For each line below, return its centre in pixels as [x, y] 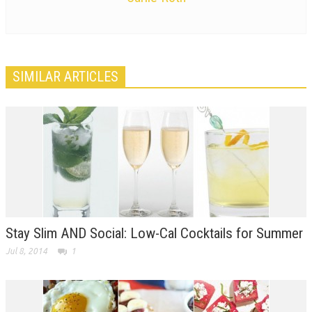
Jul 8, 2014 [26, 251]
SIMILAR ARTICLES [65, 76]
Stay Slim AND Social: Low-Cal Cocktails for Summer [154, 233]
